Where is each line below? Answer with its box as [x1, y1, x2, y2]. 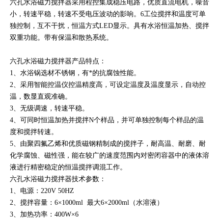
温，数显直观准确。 [10, 92, 72, 100]
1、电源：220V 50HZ [10, 187, 74, 194]
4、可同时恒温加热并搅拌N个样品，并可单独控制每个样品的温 [10, 116, 204, 124]
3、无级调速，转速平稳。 [10, 104, 89, 112]
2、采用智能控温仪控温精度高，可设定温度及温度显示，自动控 [10, 81, 206, 88]
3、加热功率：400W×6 [10, 210, 79, 218]
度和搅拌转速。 [10, 128, 58, 136]
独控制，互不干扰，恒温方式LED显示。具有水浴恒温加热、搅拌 [10, 22, 209, 29]
